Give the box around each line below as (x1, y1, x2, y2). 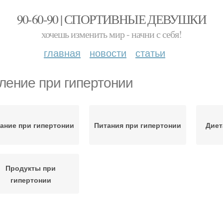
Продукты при (5, 163, 56, 173)
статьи (135, 45, 165, 60)
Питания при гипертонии (94, 120, 181, 130)
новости (90, 45, 126, 60)
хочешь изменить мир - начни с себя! (41, 27, 182, 41)
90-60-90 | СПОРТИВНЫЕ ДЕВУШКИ (16, 10, 207, 27)
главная (44, 45, 81, 60)
